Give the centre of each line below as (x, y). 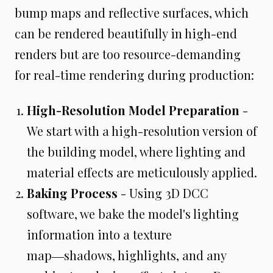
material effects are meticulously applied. (142, 172)
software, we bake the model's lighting (133, 214)
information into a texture (99, 235)
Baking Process (72, 193)
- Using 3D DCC (163, 193)
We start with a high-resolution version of (142, 131)
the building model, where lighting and (136, 152)
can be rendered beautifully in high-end (126, 34)
